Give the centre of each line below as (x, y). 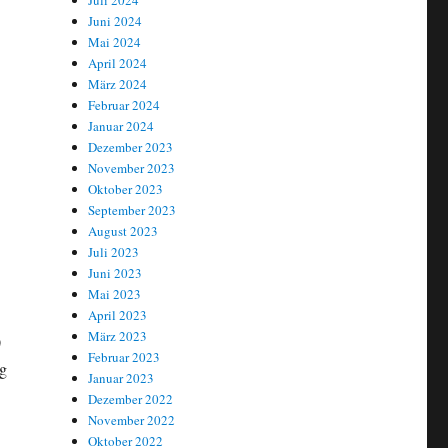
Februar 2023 (124, 357)
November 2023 (132, 168)
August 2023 (123, 231)
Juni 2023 (115, 273)
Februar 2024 (124, 105)
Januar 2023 (121, 378)
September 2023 (132, 210)
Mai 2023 (115, 294)
